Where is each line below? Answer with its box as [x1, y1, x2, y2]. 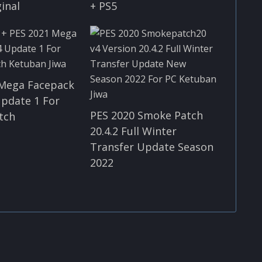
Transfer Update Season [89, 139, 213, 154]
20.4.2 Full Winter [89, 123, 177, 138]
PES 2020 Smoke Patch [89, 108, 203, 122]
